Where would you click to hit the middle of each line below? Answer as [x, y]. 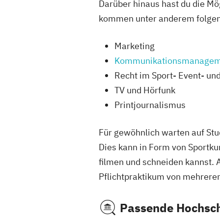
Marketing [135, 46]
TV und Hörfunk [145, 90]
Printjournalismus [150, 105]
